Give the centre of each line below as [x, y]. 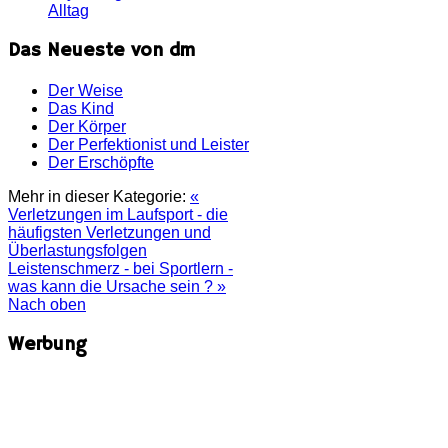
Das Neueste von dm [101, 51]
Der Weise [85, 90]
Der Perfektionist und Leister [148, 144]
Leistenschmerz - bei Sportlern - [120, 268]
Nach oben [47, 304]
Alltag [68, 11]
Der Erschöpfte [101, 162]
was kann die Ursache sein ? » [117, 286]
